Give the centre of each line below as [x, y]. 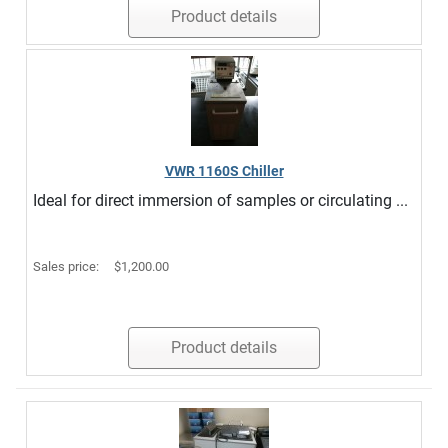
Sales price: [67, 266]
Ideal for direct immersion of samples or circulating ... [220, 200]
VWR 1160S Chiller [224, 171]
